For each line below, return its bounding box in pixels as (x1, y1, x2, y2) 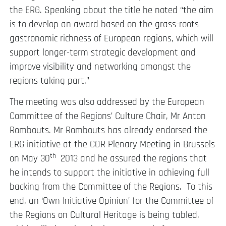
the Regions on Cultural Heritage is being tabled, (10, 209, 199, 222)
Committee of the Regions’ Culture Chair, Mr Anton (10, 110, 206, 123)
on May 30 (10, 152, 50, 165)
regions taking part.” (10, 74, 89, 87)
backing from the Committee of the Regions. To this (10, 181, 212, 194)
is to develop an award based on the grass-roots (10, 18, 199, 31)
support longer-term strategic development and (10, 46, 196, 59)
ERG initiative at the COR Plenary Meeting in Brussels (10, 138, 215, 151)
